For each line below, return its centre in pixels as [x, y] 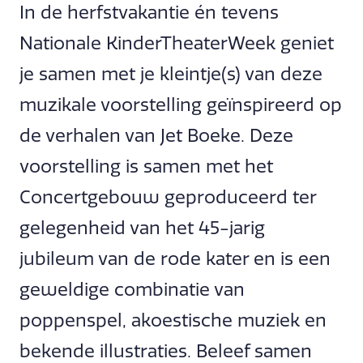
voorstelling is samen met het [146, 167]
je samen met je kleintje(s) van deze [171, 74]
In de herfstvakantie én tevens [149, 13]
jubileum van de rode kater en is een [175, 259]
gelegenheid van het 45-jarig [142, 228]
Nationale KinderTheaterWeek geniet [177, 43]
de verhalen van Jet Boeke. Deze [156, 136]
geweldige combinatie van [132, 290]
